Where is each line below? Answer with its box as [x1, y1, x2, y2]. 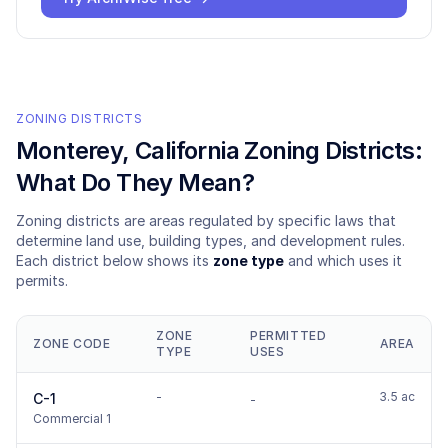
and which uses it [284, 252, 402, 269]
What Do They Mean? [16, 168, 255, 197]
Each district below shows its [16, 252, 213, 269]
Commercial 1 [33, 411, 111, 426]
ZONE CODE [33, 336, 111, 351]
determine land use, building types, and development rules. [16, 232, 405, 249]
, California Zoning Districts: [122, 136, 423, 165]
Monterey [16, 136, 123, 165]
